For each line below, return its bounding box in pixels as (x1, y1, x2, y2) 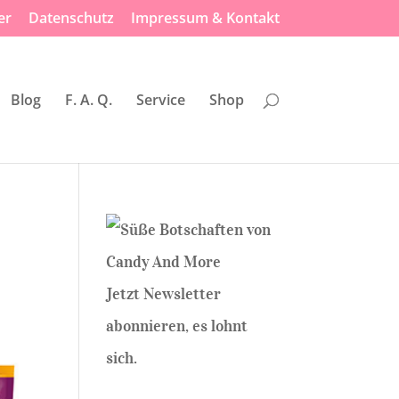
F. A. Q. (64, 90, 112, 110)
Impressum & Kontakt (130, 8, 280, 28)
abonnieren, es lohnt (106, 316, 248, 336)
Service (135, 90, 185, 110)
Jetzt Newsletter (106, 284, 222, 304)
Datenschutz (28, 8, 114, 28)
